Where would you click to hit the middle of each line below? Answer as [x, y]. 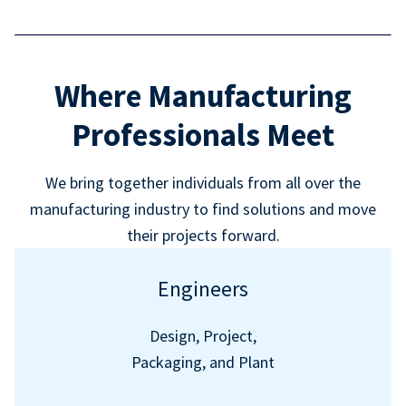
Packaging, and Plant [203, 362]
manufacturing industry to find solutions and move [203, 209]
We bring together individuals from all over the [203, 183]
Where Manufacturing [203, 96]
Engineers [203, 289]
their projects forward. [203, 235]
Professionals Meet [203, 135]
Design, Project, [203, 336]
